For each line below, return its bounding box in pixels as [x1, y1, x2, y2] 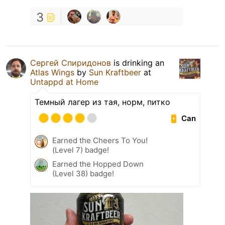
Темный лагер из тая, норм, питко [35, 97, 170, 107]
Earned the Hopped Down [52, 159, 144, 169]
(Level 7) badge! [52, 145, 109, 155]
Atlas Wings [30, 67, 74, 78]
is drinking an [111, 58, 164, 68]
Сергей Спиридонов [30, 58, 111, 68]
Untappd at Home [30, 77, 98, 87]
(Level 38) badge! [52, 169, 114, 179]
